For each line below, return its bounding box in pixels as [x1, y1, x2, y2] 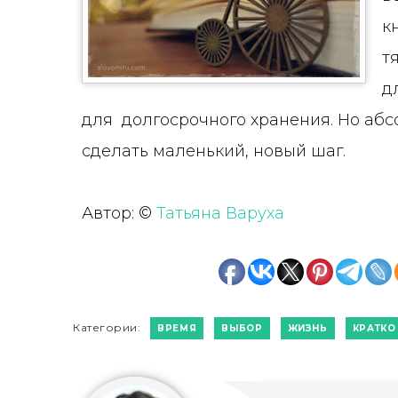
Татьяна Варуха [156, 203, 284, 223]
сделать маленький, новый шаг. [82, 141, 346, 161]
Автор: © [82, 203, 156, 223]
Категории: [73, 321, 140, 334]
